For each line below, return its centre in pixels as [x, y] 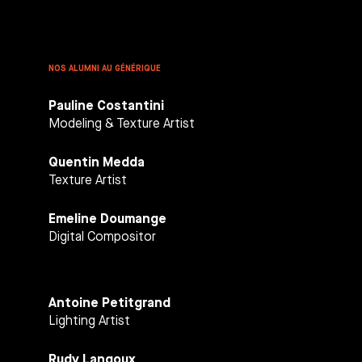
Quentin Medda [97, 161]
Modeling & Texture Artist [122, 123]
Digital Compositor [102, 236]
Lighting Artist [89, 320]
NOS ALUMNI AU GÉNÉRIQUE [105, 67]
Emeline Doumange [107, 218]
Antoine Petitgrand [109, 302]
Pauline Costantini [106, 105]
